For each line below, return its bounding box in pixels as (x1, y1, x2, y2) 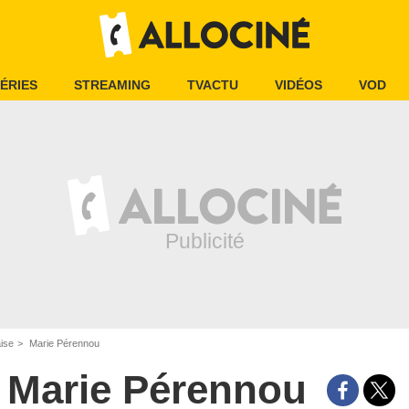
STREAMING (74, 78, 151, 92)
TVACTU (187, 78, 238, 92)
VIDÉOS (275, 78, 322, 92)
